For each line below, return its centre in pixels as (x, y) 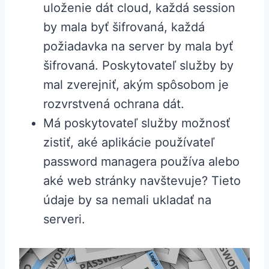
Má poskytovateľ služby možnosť (137, 123)
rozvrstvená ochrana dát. (114, 104)
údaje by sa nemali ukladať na (127, 200)
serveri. (64, 219)
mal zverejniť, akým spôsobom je (136, 85)
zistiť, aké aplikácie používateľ (129, 143)
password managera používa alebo (141, 162)
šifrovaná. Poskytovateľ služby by (138, 66)
